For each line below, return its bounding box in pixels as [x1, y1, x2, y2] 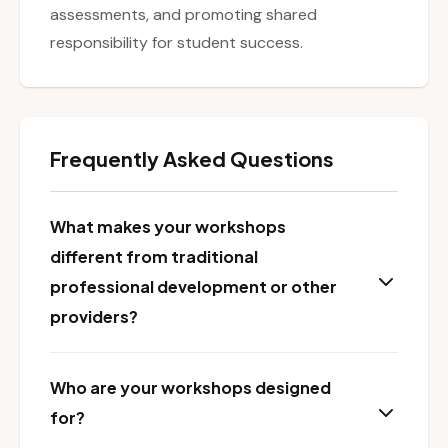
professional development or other [50, 276, 337, 298]
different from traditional [50, 246, 258, 268]
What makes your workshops [50, 216, 286, 238]
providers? [50, 306, 138, 328]
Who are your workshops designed [50, 377, 331, 399]
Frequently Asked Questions [50, 146, 334, 172]
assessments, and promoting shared [50, 4, 317, 26]
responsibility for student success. [50, 32, 303, 54]
